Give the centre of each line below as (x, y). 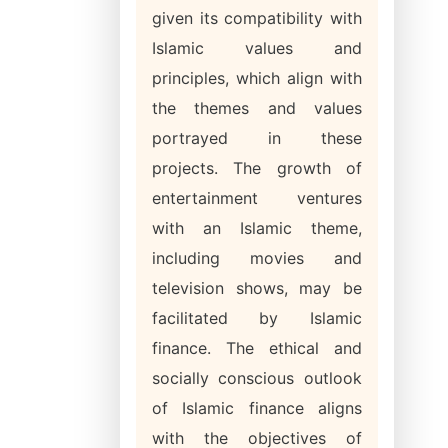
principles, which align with (257, 78)
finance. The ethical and (257, 348)
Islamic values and (257, 48)
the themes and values (257, 108)
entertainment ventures (257, 198)
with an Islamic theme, (257, 228)
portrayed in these (257, 138)
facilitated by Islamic (257, 318)
